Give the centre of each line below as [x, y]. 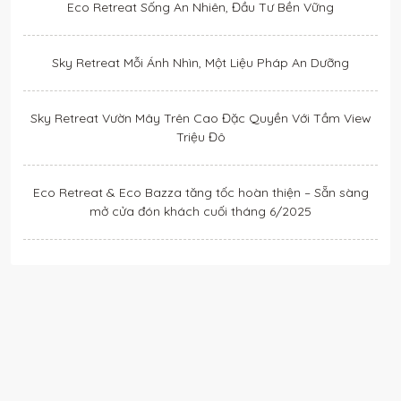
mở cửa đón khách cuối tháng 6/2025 [200, 211]
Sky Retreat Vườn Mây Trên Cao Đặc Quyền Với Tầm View [200, 118]
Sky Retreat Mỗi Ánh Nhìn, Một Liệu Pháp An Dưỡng [200, 63]
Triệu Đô [200, 137]
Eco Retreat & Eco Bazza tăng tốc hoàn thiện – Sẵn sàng [200, 192]
